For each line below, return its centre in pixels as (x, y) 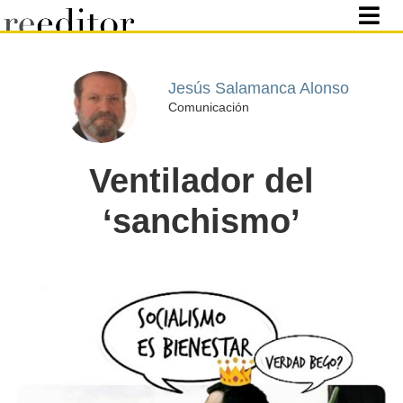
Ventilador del (201, 181)
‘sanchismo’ (201, 221)
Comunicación (208, 107)
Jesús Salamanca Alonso (258, 88)
